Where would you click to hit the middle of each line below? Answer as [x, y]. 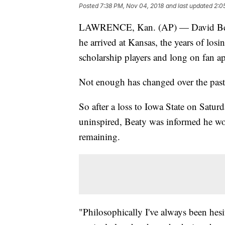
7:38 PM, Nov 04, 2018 [132, 6]
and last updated [189, 6]
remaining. [99, 137]
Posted [89, 6]
